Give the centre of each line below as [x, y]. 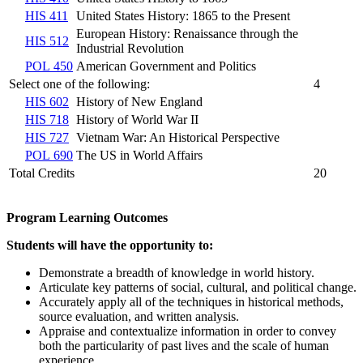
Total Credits [42, 173]
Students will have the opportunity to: [110, 245]
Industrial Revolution [130, 48]
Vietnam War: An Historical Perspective [178, 137]
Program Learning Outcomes [87, 217]
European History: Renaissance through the [187, 33]
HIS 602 [47, 101]
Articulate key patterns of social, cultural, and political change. [198, 287]
